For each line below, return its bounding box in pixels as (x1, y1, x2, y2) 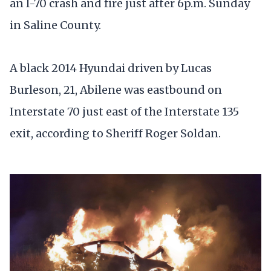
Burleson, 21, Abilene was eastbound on (10, 82, 222, 97)
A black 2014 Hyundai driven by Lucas (10, 60, 212, 75)
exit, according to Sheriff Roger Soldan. (10, 126, 221, 140)
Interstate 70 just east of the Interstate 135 (10, 104, 239, 119)
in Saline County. (10, 18, 101, 32)
